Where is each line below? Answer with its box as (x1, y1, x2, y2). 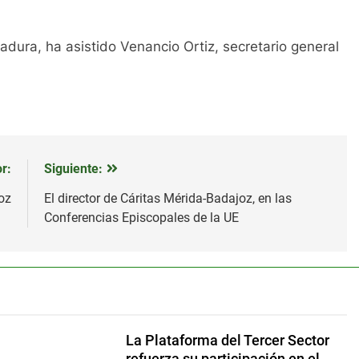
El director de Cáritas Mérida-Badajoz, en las (43, 190, 292, 206)
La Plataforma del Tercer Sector (125, 332, 329, 349)
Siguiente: (43, 160, 103, 176)
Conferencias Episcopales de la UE (43, 209, 239, 225)
